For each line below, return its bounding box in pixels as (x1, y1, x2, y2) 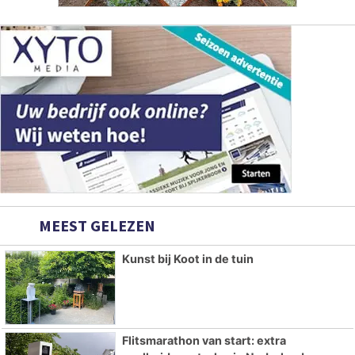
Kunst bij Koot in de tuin (121, 252, 254, 266)
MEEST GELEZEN (36, 216, 155, 236)
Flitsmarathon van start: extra (121, 333, 286, 347)
